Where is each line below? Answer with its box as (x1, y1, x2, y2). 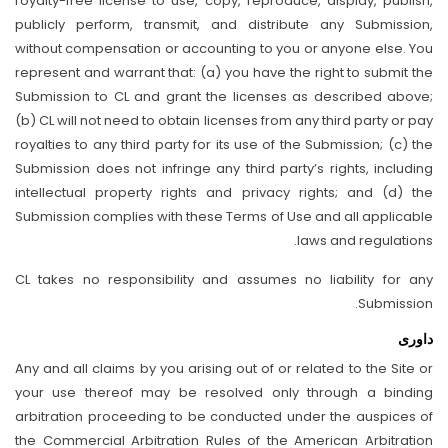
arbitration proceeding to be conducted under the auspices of (15, 407, 433, 426)
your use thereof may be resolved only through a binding (15, 383, 433, 402)
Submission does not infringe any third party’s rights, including (15, 159, 433, 178)
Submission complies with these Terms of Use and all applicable (15, 207, 433, 226)
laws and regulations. (297, 231, 433, 250)
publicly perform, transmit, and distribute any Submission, (15, 15, 433, 34)
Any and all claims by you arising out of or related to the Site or (15, 359, 433, 378)
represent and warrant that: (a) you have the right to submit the (15, 63, 433, 82)
